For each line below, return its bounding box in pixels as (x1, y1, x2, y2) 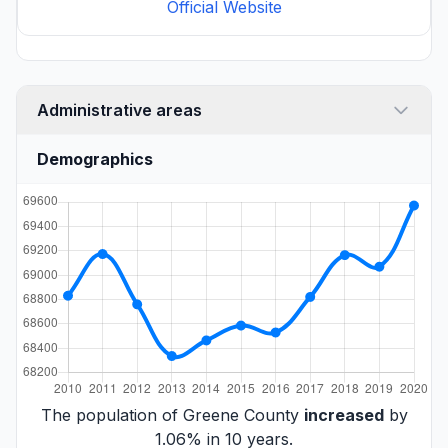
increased (303, 404, 384, 425)
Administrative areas (37, 99, 202, 120)
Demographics (37, 148, 153, 169)
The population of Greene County (40, 404, 304, 425)
